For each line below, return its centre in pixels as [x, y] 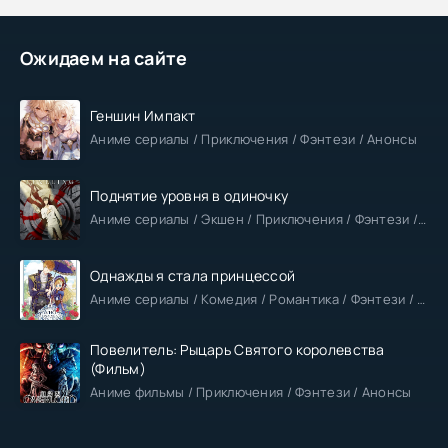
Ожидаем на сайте [104, 57]
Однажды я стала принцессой [193, 276]
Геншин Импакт [143, 116]
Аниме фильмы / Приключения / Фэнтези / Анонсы [251, 391]
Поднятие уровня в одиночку [189, 196]
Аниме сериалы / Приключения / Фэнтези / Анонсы [253, 139]
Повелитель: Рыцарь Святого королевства [237, 349]
